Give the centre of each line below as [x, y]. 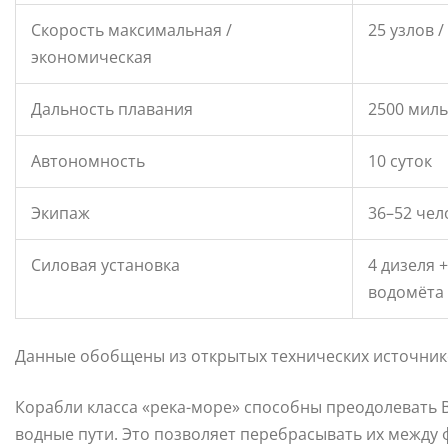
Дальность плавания [112, 109]
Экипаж [60, 213]
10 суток [400, 161]
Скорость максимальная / [131, 30]
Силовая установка [105, 265]
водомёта [406, 292]
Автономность [88, 161]
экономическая [91, 57]
